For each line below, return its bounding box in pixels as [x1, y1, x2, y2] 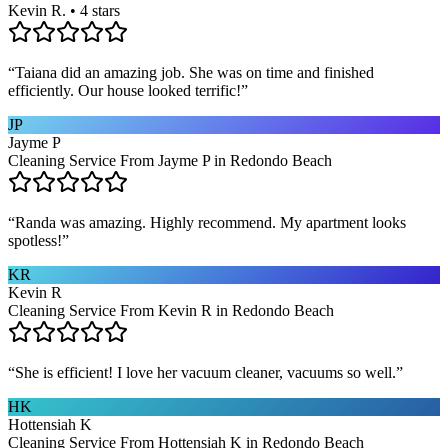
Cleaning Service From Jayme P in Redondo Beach [8, 151, 332, 169]
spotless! [8, 231, 62, 249]
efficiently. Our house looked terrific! [8, 81, 241, 99]
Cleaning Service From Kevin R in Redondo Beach [8, 301, 334, 319]
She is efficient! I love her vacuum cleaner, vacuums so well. [15, 363, 396, 381]
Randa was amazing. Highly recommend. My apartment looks [15, 213, 406, 231]
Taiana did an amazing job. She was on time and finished [15, 63, 374, 81]
